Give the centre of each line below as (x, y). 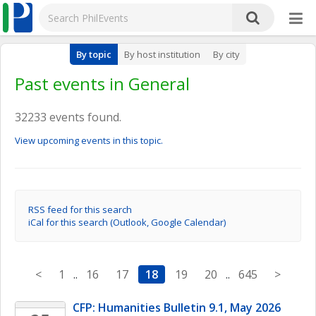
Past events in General (102, 84)
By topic (94, 54)
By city (226, 54)
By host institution (162, 54)
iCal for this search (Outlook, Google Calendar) (127, 222)
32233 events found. (68, 117)
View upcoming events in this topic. (89, 140)
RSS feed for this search (80, 209)
